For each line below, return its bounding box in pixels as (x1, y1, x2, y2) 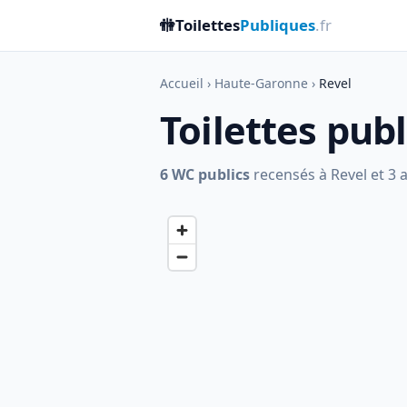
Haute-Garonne (214, 74, 308, 92)
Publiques (240, 15, 315, 35)
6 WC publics (160, 164, 250, 184)
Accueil (160, 74, 203, 92)
